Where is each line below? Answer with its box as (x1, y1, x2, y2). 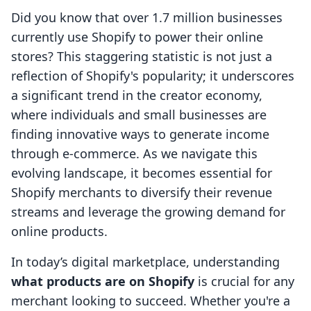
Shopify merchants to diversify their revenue (11, 184, 272, 201)
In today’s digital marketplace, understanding (11, 253, 280, 271)
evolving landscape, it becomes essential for (11, 165, 272, 182)
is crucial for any (194, 273, 294, 290)
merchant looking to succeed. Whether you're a (11, 292, 290, 310)
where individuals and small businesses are (11, 106, 267, 124)
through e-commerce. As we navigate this (11, 145, 258, 162)
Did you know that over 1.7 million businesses (11, 9, 283, 26)
